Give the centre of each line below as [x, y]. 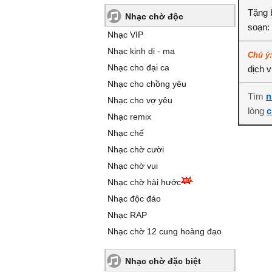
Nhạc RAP [127, 215]
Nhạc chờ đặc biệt [163, 261]
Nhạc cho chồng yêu [147, 84]
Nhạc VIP [125, 35]
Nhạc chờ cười [136, 149]
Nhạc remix [129, 117]
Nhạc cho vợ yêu [140, 100]
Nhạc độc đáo [134, 199]
